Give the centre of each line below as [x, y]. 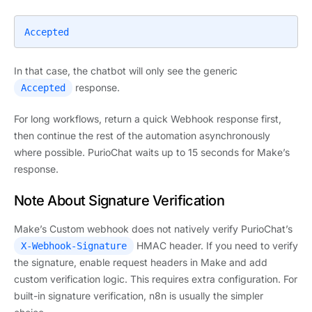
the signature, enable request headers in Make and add [141, 262]
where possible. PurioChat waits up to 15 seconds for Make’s [152, 152]
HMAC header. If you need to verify [216, 245]
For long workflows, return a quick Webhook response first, [148, 118]
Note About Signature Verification [119, 200]
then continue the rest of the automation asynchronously [142, 135]
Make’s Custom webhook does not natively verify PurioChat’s [153, 228]
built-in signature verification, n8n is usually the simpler [139, 295]
